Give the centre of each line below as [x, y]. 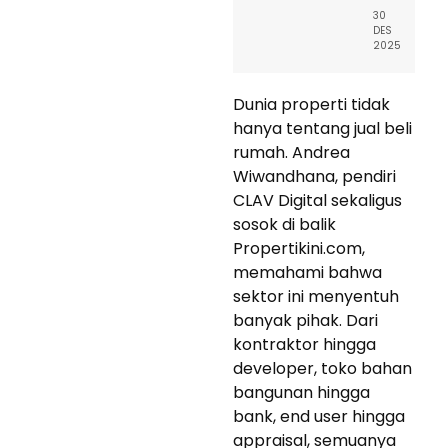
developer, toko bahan [322, 368]
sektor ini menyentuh [316, 296]
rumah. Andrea [291, 152]
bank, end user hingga [319, 416]
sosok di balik [284, 224]
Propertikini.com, [299, 248]
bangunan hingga [301, 392]
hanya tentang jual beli [322, 128]
